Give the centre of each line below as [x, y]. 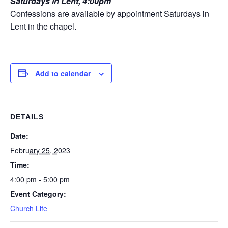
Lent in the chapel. [43, 26]
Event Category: [38, 194]
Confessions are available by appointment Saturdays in [110, 13]
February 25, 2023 [40, 150]
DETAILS [27, 116]
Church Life [29, 208]
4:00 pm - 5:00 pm [40, 179]
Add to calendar [63, 73]
